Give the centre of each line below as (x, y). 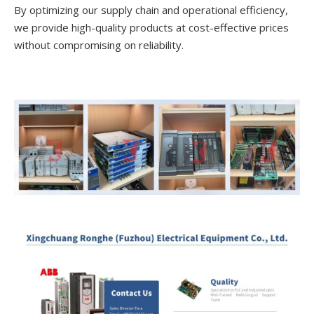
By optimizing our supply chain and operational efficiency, (151, 10)
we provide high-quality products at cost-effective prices (151, 28)
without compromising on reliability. (99, 45)
